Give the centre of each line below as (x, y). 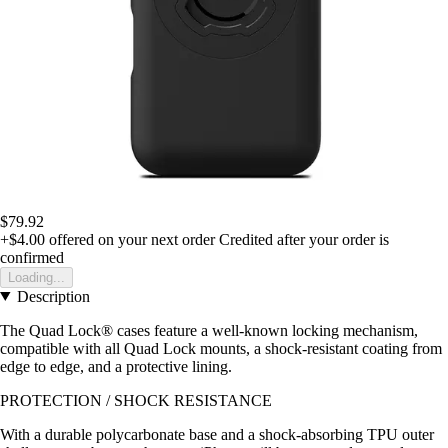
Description (53, 296)
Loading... (36, 277)
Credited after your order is (304, 239)
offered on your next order (130, 239)
